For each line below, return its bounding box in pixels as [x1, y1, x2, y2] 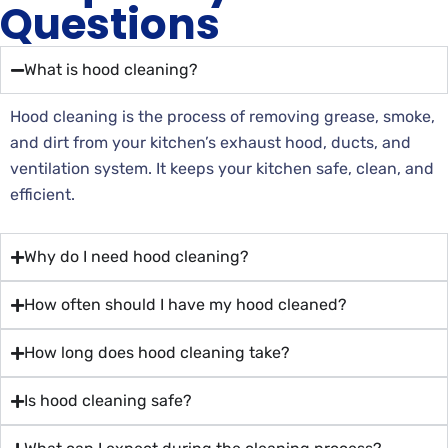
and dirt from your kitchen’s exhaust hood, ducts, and [10, 133, 411, 153]
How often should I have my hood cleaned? [24, 295, 347, 315]
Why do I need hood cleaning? [24, 247, 249, 267]
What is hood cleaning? [24, 60, 198, 80]
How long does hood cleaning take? [24, 343, 290, 363]
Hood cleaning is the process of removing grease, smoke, [10, 107, 435, 127]
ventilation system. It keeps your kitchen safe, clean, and [10, 159, 434, 179]
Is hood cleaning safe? [24, 391, 192, 411]
